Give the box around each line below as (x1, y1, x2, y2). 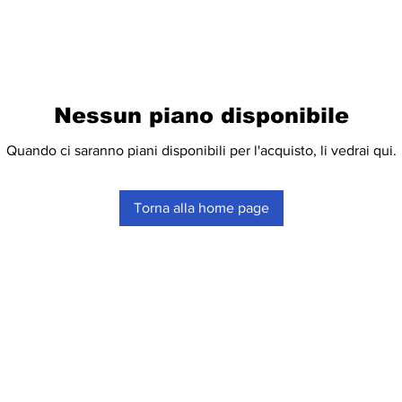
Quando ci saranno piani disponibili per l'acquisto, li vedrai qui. (5, 143, 397, 158)
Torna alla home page (133, 200, 269, 215)
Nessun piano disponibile (53, 103, 349, 127)
